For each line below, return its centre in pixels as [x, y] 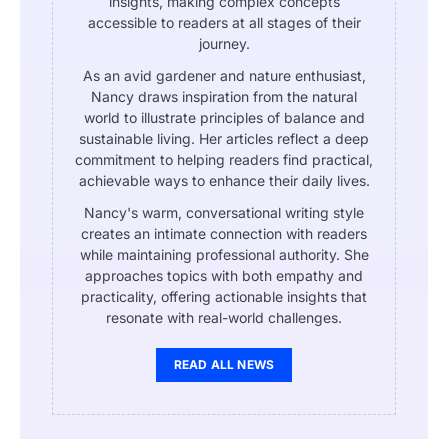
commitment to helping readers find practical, [224, 159]
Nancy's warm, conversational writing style [224, 212]
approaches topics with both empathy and [224, 275]
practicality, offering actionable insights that [224, 296]
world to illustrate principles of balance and [224, 117]
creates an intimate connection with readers [224, 233]
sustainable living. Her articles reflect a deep [224, 138]
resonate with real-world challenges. [224, 317]
